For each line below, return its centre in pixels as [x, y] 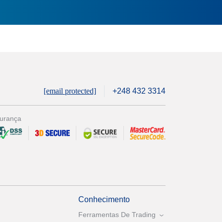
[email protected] [70, 91]
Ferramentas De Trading [117, 215]
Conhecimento [104, 200]
